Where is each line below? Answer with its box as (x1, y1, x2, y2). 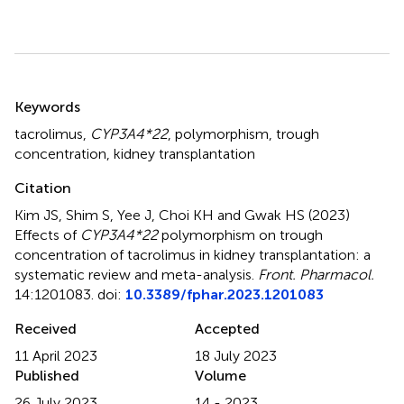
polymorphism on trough (158, 225, 323, 243)
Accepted (195, 319, 260, 337)
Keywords (14, 97, 80, 115)
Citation (14, 179, 71, 197)
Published (14, 366, 79, 384)
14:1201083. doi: (14, 285, 125, 303)
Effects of (14, 225, 80, 243)
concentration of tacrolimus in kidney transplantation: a (14, 245, 371, 263)
